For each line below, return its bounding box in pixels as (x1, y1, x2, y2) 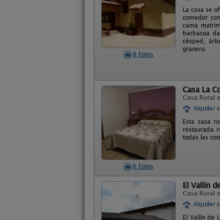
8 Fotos (133, 51, 153, 58)
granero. (183, 45, 207, 53)
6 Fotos (133, 163, 153, 170)
